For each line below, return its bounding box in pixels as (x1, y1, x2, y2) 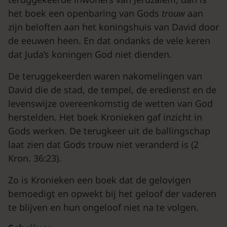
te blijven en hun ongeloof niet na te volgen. (8, 201, 199, 213)
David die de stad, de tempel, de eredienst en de (8, 84, 216, 96)
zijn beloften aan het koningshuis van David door (8, 21, 219, 33)
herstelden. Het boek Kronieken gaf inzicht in (8, 111, 202, 123)
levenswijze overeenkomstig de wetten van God (8, 97, 213, 109)
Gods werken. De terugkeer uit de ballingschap (8, 125, 210, 137)
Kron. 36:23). (8, 152, 61, 164)
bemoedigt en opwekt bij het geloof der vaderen (8, 187, 216, 200)
